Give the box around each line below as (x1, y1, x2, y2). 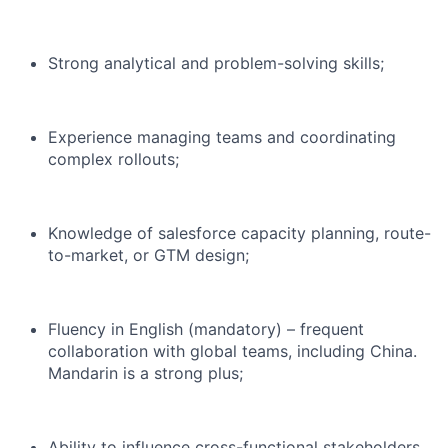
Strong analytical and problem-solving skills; (48, 53, 384, 74)
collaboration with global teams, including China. (48, 341, 417, 362)
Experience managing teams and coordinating (48, 127, 396, 148)
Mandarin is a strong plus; (48, 363, 243, 384)
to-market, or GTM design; (48, 245, 249, 266)
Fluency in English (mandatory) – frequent (48, 319, 364, 340)
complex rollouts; (48, 149, 179, 170)
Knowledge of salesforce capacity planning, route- (48, 223, 431, 244)
